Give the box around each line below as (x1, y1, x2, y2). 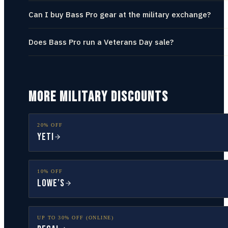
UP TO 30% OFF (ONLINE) (37, 215, 113, 220)
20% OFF (37, 122, 63, 128)
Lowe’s (37, 177, 65, 189)
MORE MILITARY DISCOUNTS (28, 89, 168, 105)
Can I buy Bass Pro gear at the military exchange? (28, 10, 211, 19)
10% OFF (37, 168, 63, 174)
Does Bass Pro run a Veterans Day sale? (28, 37, 174, 47)
